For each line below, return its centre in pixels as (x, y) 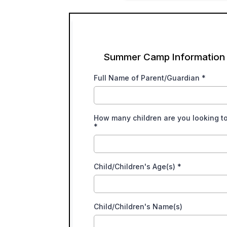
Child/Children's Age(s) (135, 166)
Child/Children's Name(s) (138, 206)
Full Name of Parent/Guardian (147, 78)
